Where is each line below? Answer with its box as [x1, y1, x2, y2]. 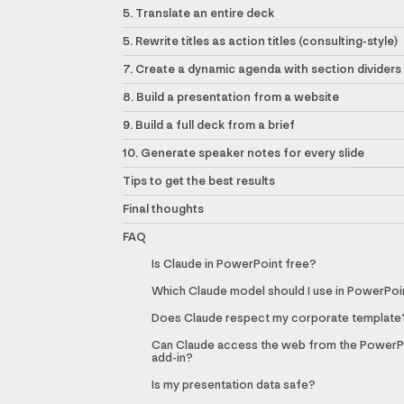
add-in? [151, 350, 193, 366]
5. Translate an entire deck [123, 5, 274, 22]
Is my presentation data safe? [151, 377, 316, 393]
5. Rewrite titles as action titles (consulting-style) [123, 33, 398, 50]
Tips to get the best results [123, 173, 275, 189]
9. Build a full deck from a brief [123, 117, 295, 133]
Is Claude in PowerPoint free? [151, 256, 317, 272]
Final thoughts [123, 201, 204, 217]
